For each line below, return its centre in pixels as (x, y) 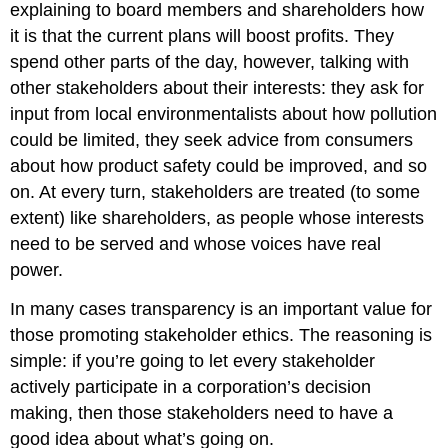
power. (37, 270)
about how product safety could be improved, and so (219, 166)
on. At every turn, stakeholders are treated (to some (215, 192)
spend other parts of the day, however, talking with (210, 62)
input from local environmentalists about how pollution (224, 114)
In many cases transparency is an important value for (221, 308)
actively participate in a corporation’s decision (191, 386)
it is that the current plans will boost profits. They (202, 36)
